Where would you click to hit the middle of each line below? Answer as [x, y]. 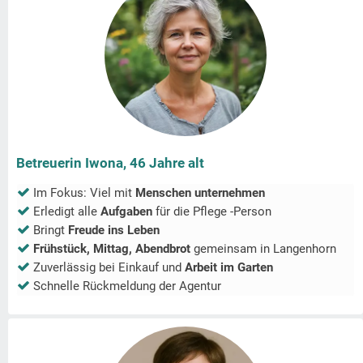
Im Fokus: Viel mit [84, 193]
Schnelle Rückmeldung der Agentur [127, 286]
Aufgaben [128, 212]
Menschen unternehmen [200, 193]
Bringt [51, 231]
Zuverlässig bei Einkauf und [109, 268]
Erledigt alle [67, 212]
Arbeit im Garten [229, 268]
